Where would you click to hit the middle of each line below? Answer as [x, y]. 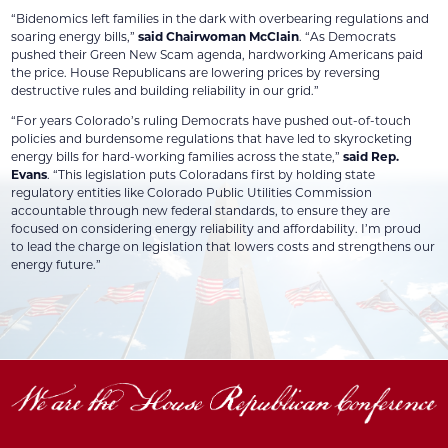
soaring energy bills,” [75, 36]
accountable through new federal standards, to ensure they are [201, 210]
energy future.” [56, 264]
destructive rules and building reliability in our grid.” [165, 90]
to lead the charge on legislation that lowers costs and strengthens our [223, 246]
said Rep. [371, 156]
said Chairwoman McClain [219, 36]
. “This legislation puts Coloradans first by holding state [211, 174]
